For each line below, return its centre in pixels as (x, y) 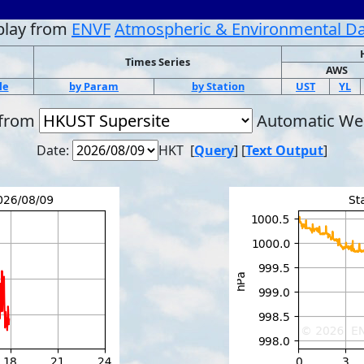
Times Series (158, 62)
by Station (218, 86)
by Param (94, 86)
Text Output (284, 150)
